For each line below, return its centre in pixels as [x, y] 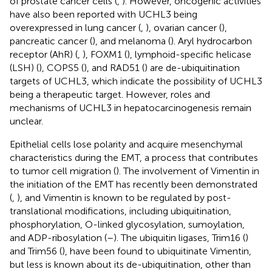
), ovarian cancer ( [184, 27]
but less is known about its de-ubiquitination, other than [130, 264]
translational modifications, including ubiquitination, [121, 211]
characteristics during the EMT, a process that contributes [134, 157]
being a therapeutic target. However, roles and [110, 94]
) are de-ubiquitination [192, 67]
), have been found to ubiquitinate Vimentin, [157, 251]
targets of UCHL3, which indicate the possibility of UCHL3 [136, 81]
